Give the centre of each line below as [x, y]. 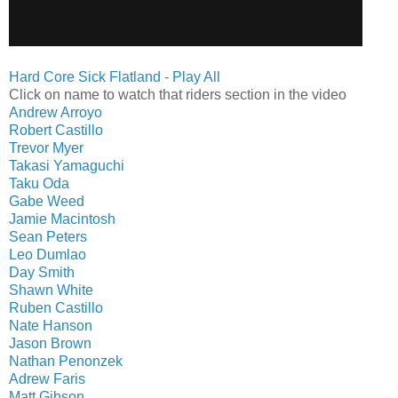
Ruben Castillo [56, 308]
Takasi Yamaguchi [67, 166]
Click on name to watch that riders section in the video [178, 95]
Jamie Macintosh [62, 219]
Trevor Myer [46, 148]
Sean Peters [48, 237]
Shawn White [51, 291]
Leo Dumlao [48, 255]
